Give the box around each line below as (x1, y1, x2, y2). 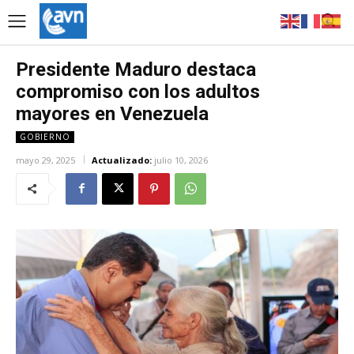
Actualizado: (92, 153, 152, 166)
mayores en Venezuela (16, 102, 209, 125)
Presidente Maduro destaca (16, 58, 256, 81)
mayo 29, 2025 (16, 153, 75, 166)
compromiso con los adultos (16, 80, 260, 103)
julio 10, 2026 (154, 153, 208, 166)
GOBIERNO (20, 130, 70, 142)
